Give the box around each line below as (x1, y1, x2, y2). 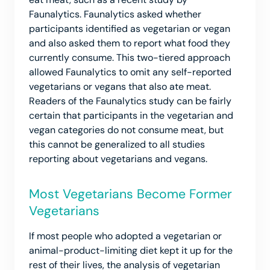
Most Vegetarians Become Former (29, 186, 232, 203)
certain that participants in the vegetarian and (29, 109, 233, 122)
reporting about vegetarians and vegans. (29, 152, 207, 166)
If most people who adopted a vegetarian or (29, 230, 222, 243)
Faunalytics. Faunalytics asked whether (29, 8, 201, 21)
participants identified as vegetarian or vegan (29, 22, 230, 36)
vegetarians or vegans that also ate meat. (29, 80, 211, 93)
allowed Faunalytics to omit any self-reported (29, 66, 231, 79)
